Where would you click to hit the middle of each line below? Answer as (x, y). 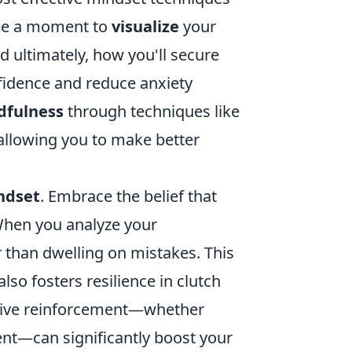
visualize (145, 26)
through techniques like (152, 111)
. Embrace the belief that (128, 196)
